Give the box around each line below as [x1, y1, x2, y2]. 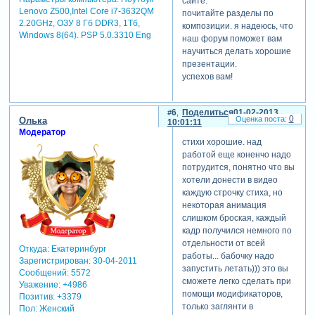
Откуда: [18, 244, 49, 255]
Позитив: [18, 292, 55, 302]
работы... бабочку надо [181, 250, 274, 261]
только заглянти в [181, 301, 253, 311]
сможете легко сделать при [181, 276, 291, 286]
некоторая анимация [181, 200, 266, 210]
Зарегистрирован [18, 256, 89, 266]
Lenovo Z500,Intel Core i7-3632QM [18, 6, 154, 16]
